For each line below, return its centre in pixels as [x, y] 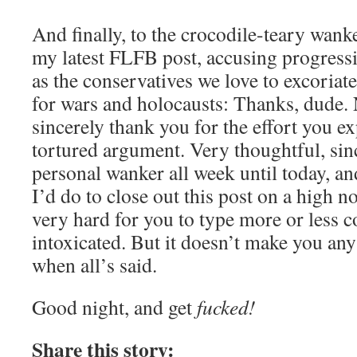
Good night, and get [114, 307]
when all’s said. [94, 265]
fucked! [226, 307]
